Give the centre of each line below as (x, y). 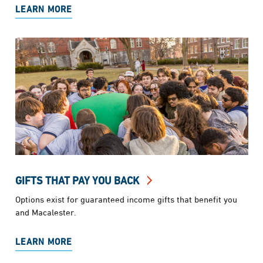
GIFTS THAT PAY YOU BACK (78, 181)
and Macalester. (45, 212)
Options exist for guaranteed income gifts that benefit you (126, 199)
